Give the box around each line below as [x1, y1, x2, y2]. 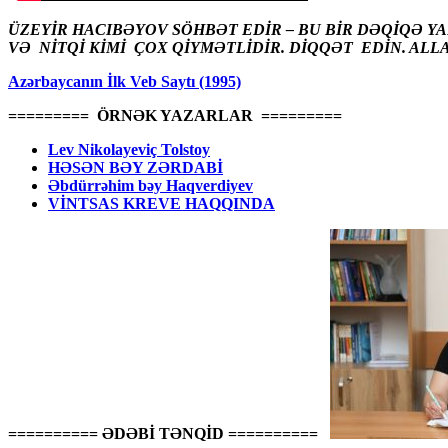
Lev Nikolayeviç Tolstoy [48, 140, 210, 158]
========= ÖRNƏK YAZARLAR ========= [8, 106, 342, 124]
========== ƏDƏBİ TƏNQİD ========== [8, 424, 318, 442]
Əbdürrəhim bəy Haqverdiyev [48, 176, 253, 194]
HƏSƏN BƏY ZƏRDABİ [48, 158, 223, 176]
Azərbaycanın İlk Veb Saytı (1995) [8, 72, 241, 90]
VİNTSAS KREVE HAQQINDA [48, 194, 275, 212]
